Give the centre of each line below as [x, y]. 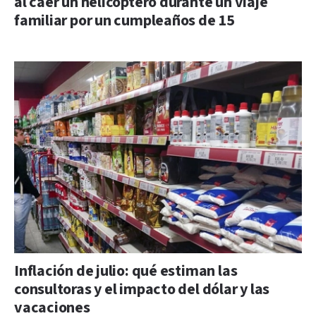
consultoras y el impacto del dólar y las [142, 289]
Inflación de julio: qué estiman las [126, 271]
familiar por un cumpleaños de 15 [124, 20]
